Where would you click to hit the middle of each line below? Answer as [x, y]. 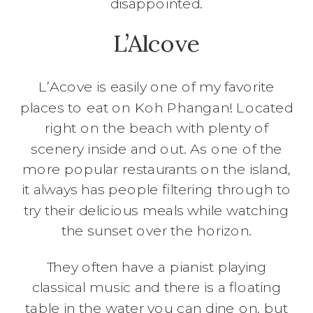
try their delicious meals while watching [156, 210]
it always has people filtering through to [156, 190]
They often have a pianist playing [156, 267]
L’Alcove [156, 43]
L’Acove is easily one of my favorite [156, 87]
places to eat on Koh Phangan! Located [156, 108]
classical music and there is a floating [156, 287]
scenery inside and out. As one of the [156, 149]
